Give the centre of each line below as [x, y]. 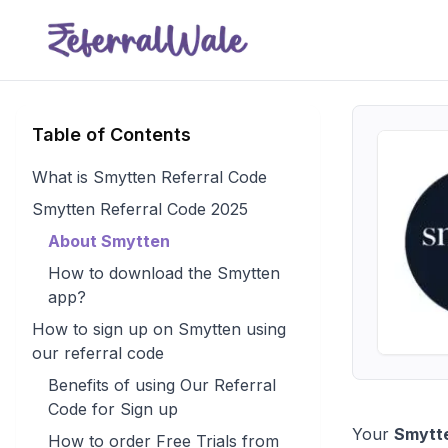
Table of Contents [111, 134]
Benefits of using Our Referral [162, 385]
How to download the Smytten [164, 273]
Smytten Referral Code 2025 [140, 209]
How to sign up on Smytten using [159, 329]
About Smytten [111, 241]
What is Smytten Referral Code [149, 177]
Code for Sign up [113, 409]
